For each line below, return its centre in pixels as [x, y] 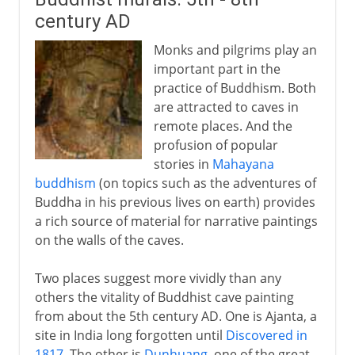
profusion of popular [216, 145]
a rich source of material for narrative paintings [176, 221]
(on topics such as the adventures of [206, 183]
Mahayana [243, 164]
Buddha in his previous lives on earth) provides [175, 202]
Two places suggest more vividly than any [158, 278]
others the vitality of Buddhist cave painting [164, 297]
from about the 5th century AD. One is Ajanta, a [176, 316]
